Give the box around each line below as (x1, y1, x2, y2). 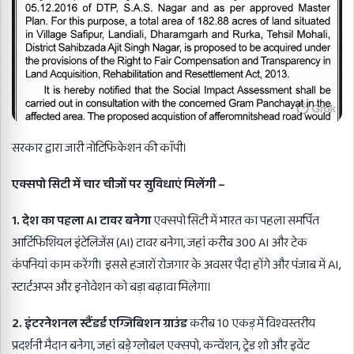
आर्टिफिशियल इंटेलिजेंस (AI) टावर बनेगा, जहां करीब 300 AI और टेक (12, 232, 307, 253)
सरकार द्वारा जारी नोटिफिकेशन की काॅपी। (12, 137, 187, 158)
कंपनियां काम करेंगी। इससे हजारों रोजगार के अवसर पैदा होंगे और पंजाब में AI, (12, 254, 341, 275)
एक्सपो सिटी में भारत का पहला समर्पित (151, 210, 319, 231)
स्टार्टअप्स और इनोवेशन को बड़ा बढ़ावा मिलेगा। (12, 277, 212, 297)
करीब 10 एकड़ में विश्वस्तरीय (187, 313, 315, 333)
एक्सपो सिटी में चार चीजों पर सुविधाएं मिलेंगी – (12, 174, 225, 194)
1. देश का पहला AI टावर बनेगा (12, 210, 151, 231)
